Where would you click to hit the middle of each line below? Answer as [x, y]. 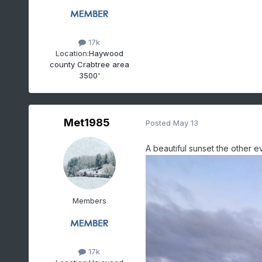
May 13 [185, 123]
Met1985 [87, 122]
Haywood [106, 54]
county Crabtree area [89, 65]
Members [89, 200]
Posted [159, 123]
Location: [72, 54]
